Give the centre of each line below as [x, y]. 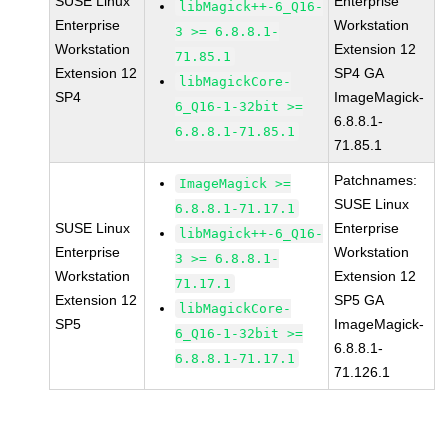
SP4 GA [359, 73]
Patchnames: [376, 180]
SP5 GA [359, 300]
